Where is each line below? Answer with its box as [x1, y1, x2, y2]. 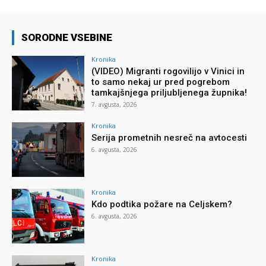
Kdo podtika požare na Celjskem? [91, 198, 233, 210]
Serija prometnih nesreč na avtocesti [91, 132, 248, 143]
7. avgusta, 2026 [91, 100, 138, 109]
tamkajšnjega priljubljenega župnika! [91, 87, 248, 99]
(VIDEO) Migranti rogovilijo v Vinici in [91, 66, 245, 77]
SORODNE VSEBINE [21, 31, 112, 44]
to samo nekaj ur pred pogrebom [91, 77, 230, 88]
